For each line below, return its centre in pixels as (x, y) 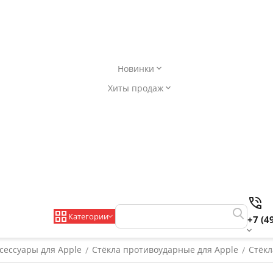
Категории (88, 216)
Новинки (136, 68)
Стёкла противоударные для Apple (165, 250)
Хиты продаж (136, 88)
